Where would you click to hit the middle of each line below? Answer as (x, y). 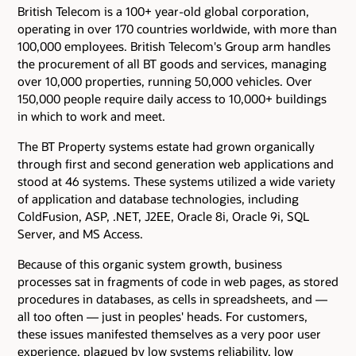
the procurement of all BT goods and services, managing (172, 63)
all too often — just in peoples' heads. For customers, (163, 317)
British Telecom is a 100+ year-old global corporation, (163, 11)
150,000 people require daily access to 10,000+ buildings (172, 98)
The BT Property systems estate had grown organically (166, 146)
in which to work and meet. (91, 116)
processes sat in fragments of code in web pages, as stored (178, 282)
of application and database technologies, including (158, 199)
